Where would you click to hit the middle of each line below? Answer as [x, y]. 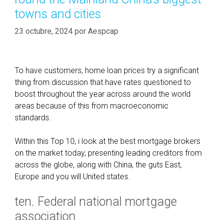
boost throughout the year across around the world [103, 94]
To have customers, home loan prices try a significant [107, 70]
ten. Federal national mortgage [96, 202]
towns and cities [58, 14]
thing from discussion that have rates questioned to [103, 82]
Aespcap [103, 31]
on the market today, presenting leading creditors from [108, 153]
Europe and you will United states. [72, 177]
